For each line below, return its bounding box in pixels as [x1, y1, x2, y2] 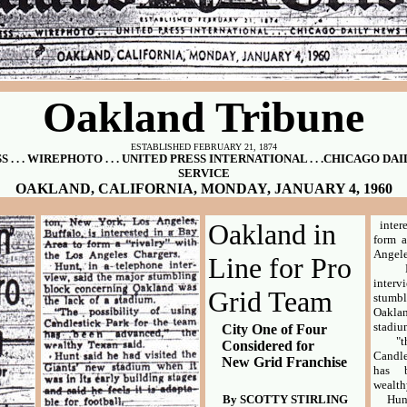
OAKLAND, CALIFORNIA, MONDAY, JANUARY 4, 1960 [15, 181, 392, 196]
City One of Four [222, 322, 327, 337]
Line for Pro [208, 252, 352, 284]
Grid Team [208, 285, 333, 318]
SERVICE [177, 166, 230, 180]
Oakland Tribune [43, 93, 364, 141]
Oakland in [208, 218, 336, 251]
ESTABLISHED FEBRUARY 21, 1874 [130, 142, 277, 152]
